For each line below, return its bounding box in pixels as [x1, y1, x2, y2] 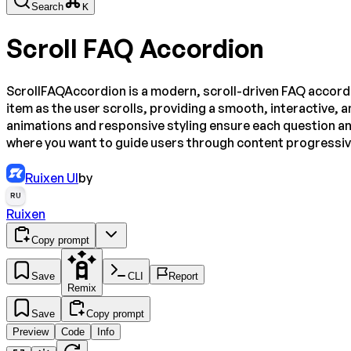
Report [168, 270, 198, 283]
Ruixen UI [25, 170, 78, 186]
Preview [13, 326, 49, 338]
